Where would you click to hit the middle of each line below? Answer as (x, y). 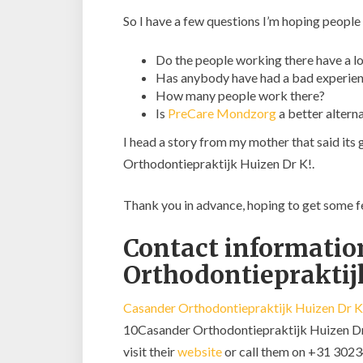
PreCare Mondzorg (222, 113)
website (200, 351)
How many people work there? (240, 95)
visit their (150, 351)
